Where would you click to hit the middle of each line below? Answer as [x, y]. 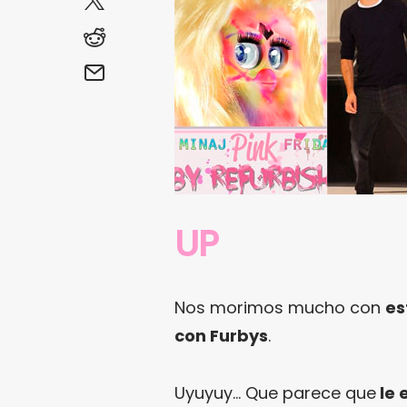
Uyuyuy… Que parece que [275, 392]
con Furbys [221, 335]
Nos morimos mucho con [280, 307]
